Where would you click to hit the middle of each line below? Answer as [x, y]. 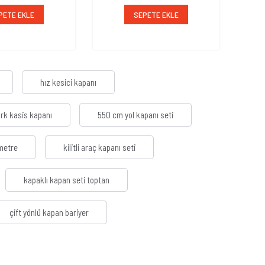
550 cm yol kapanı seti [135, 115]
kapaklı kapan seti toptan [67, 180]
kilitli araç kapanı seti [99, 148]
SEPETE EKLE [156, 15]
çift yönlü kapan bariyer [49, 213]
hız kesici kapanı [68, 83]
